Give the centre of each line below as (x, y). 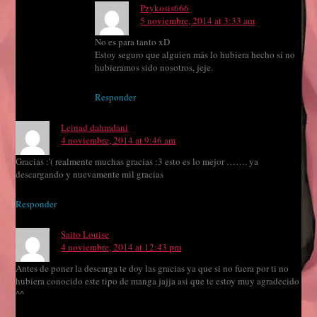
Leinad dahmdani (95, 128)
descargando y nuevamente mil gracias (90, 174)
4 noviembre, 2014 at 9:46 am (119, 140)
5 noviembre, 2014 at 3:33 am (198, 21)
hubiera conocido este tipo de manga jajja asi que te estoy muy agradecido (158, 281)
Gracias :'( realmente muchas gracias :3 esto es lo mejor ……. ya (137, 162)
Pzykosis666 (165, 8)
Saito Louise (85, 235)
